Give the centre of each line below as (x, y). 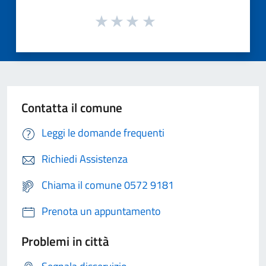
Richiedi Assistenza (85, 159)
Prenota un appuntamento (101, 211)
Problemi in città (65, 241)
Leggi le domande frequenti (103, 133)
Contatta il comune (72, 108)
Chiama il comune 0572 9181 (108, 185)
